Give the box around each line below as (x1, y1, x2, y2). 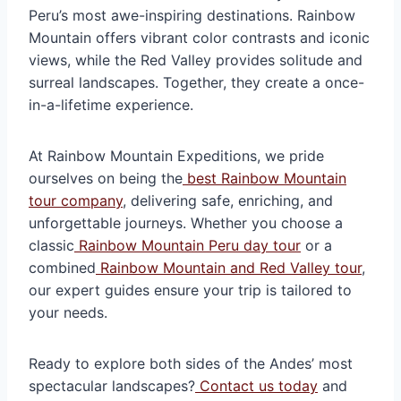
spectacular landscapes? (29, 376, 195, 395)
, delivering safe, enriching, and (123, 191, 333, 209)
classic (29, 235, 74, 254)
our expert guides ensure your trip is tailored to (29, 280, 352, 299)
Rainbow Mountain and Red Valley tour (100, 258, 362, 277)
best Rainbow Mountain (187, 168, 346, 187)
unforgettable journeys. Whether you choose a (29, 213, 343, 232)
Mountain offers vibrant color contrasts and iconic (29, 28, 370, 47)
